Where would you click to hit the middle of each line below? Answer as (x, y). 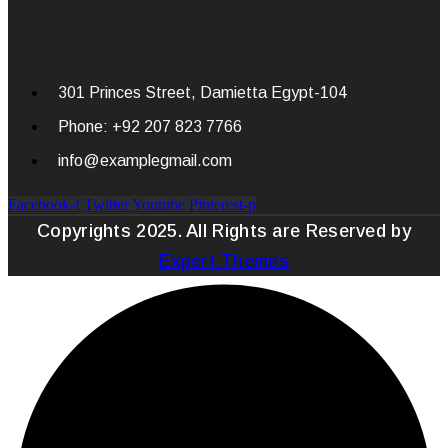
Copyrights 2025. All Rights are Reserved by (224, 230)
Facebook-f (44, 204)
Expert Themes (224, 260)
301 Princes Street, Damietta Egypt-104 (202, 92)
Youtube (158, 204)
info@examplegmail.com (145, 160)
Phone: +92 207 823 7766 (150, 126)
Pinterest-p (222, 204)
